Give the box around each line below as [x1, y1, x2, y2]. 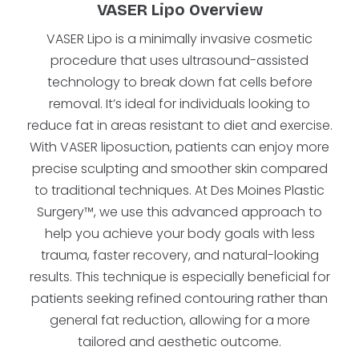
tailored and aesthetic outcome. [78, 333, 281, 351]
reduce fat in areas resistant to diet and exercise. [26, 116, 333, 135]
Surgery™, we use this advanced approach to [37, 203, 322, 221]
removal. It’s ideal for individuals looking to [49, 95, 310, 113]
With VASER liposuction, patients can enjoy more [30, 138, 329, 156]
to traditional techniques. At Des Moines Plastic [34, 181, 325, 200]
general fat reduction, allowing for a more [49, 311, 310, 329]
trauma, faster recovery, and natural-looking [40, 246, 319, 264]
